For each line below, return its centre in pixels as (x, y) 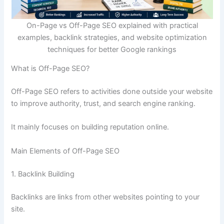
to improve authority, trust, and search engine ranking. (103, 104)
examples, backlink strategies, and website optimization (112, 37)
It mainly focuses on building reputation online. (90, 127)
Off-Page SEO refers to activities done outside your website (112, 92)
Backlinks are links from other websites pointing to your (105, 197)
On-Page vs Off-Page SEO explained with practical (112, 25)
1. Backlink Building (43, 174)
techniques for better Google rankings (112, 49)
